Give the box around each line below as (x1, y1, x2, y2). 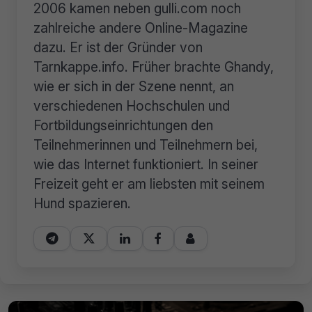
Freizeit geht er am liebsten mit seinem (33, 175, 265, 192)
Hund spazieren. (33, 194, 131, 212)
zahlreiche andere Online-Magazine (33, 19, 248, 36)
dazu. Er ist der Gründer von (33, 38, 203, 56)
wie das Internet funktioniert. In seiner (33, 155, 258, 173)
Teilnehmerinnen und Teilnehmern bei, (33, 136, 258, 153)
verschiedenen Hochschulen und (33, 97, 230, 114)
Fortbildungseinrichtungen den (33, 116, 213, 134)
